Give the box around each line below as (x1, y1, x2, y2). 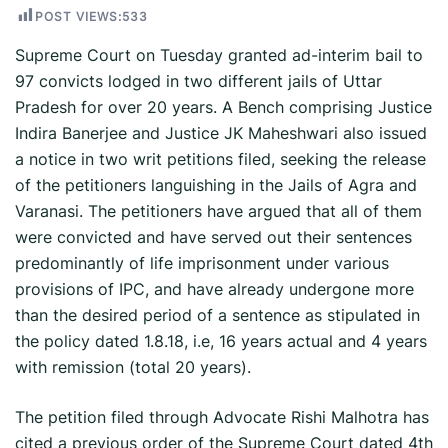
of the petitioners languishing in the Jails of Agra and (15, 175, 417, 196)
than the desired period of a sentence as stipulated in (15, 305, 420, 326)
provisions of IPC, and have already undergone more (15, 279, 414, 300)
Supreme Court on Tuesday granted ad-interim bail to (15, 45, 423, 66)
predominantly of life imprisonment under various (15, 253, 389, 274)
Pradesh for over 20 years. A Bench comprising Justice (15, 97, 432, 118)
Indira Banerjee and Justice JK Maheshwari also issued (15, 123, 427, 144)
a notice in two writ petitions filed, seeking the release (15, 149, 426, 170)
